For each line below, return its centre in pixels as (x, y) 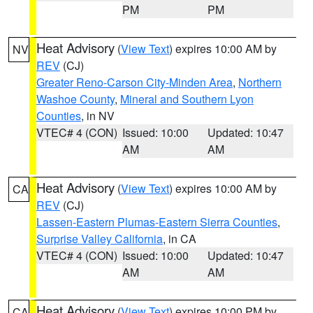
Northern (260, 82)
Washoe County (75, 99)
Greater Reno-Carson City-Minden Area (134, 82)
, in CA (180, 239)
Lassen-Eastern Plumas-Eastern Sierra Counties (157, 222)
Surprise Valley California (100, 239)
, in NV (98, 116)
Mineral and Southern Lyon (187, 99)
